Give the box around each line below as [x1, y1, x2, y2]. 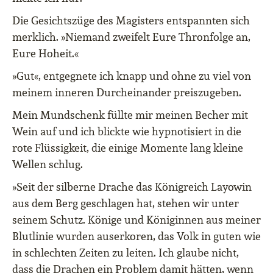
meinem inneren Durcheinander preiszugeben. [12, 85, 241, 99]
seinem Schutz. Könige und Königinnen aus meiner [12, 213, 261, 227]
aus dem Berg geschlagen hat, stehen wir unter [12, 196, 239, 210]
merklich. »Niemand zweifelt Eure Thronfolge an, [12, 30, 250, 44]
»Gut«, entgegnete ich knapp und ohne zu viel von [12, 69, 251, 83]
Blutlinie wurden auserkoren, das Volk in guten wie [12, 229, 261, 243]
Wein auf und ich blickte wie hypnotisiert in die [12, 124, 241, 138]
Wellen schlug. [12, 157, 83, 171]
